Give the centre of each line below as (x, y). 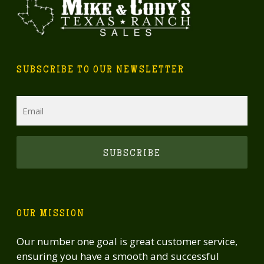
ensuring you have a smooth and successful (118, 256)
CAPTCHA (39, 141)
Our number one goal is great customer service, (127, 241)
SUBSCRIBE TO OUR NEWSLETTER (100, 70)
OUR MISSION (51, 214)
